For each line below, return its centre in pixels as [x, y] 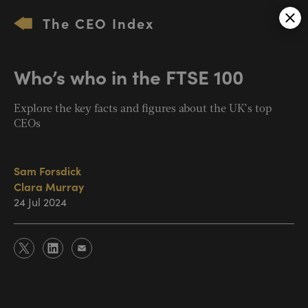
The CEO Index [98, 23]
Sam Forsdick [47, 170]
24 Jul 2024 [40, 202]
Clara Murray [49, 186]
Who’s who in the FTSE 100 [129, 76]
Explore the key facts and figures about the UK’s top [143, 109]
